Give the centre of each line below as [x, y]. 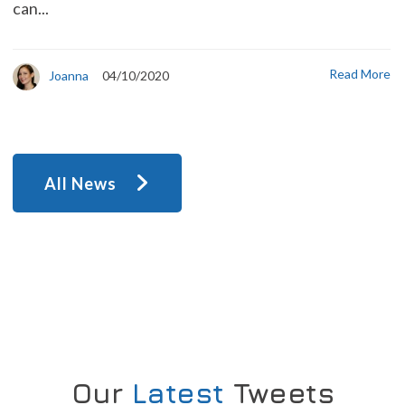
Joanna [69, 75]
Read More [360, 74]
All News [80, 183]
